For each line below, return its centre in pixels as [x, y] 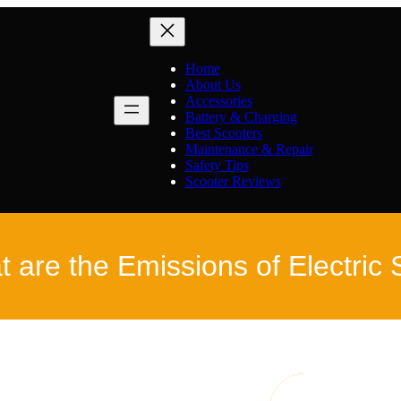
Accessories [218, 100]
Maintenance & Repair [249, 149]
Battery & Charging [241, 116]
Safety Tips [217, 165]
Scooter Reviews [233, 181]
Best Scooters [223, 132]
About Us [213, 84]
